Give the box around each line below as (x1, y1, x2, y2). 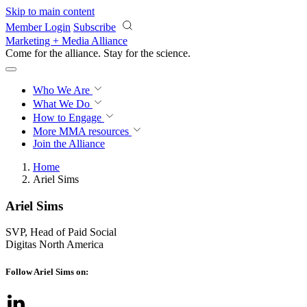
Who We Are (33, 84, 93, 96)
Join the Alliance (33, 138, 105, 149)
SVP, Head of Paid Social (5, 226, 116, 238)
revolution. (156, 47, 203, 59)
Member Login (5, 21, 71, 33)
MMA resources (56, 125, 129, 137)
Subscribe (73, 21, 116, 33)
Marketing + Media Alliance (5, 35, 127, 47)
